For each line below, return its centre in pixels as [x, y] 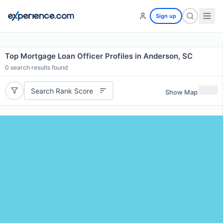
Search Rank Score [62, 91]
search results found [39, 67]
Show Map [181, 92]
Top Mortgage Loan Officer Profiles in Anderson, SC [99, 56]
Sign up [166, 16]
